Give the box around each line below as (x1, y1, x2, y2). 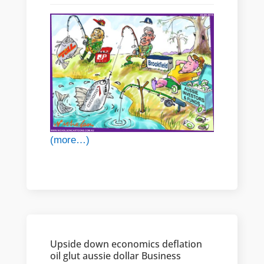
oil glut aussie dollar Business (49, 249, 181, 262)
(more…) (49, 134, 90, 146)
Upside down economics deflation (49, 237, 202, 250)
